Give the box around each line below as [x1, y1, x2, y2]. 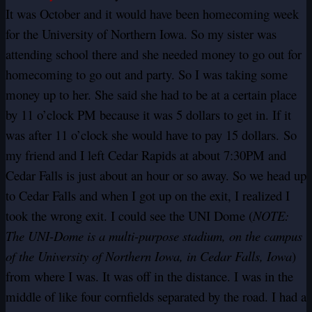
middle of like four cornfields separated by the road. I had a [6, 288, 306, 306]
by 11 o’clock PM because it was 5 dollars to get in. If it [6, 106, 291, 124]
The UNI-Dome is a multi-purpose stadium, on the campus [6, 227, 302, 245]
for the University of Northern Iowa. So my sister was [6, 25, 276, 43]
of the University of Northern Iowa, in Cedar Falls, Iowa [6, 247, 292, 265]
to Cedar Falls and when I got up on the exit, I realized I [6, 187, 290, 205]
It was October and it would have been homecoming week [6, 5, 299, 23]
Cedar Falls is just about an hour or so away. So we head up [6, 166, 306, 185]
